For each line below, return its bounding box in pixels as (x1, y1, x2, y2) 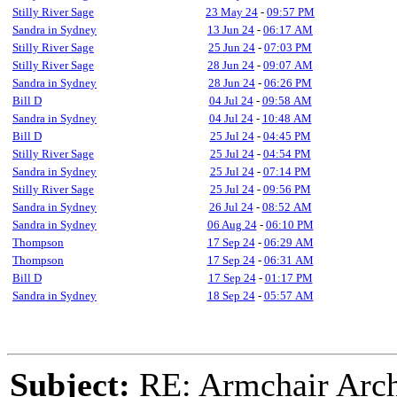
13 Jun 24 (207, 23, 254, 36)
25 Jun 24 (208, 41, 255, 54)
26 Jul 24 (208, 200, 253, 214)
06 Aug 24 (206, 218, 257, 231)
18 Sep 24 (206, 289, 255, 302)
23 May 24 (206, 5, 258, 19)
